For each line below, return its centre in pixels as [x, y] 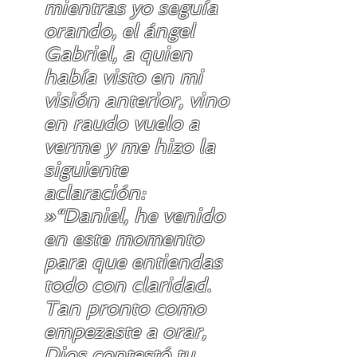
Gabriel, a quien [118, 54]
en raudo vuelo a [122, 123]
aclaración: [94, 192]
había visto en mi [123, 77]
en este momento [124, 239]
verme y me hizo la [129, 146]
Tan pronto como [125, 308]
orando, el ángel [119, 31]
